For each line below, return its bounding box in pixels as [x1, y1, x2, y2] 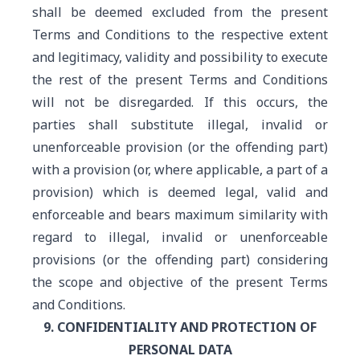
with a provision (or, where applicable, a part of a [32, 161, 328, 178]
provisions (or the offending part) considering [32, 251, 328, 268]
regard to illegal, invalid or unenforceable [32, 228, 328, 246]
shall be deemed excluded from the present [32, 3, 328, 21]
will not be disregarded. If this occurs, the [32, 93, 328, 111]
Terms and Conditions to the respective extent [32, 26, 328, 43]
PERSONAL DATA [128, 341, 232, 358]
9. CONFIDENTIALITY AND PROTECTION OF [43, 318, 317, 336]
